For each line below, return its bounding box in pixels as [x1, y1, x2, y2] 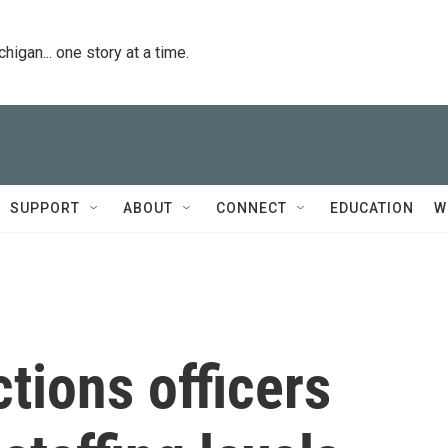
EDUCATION [330, 200, 414, 216]
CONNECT [216, 200, 287, 216]
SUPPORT [10, 200, 80, 216]
